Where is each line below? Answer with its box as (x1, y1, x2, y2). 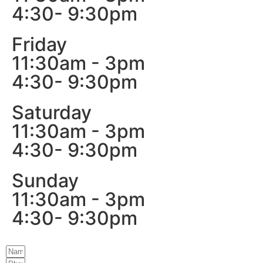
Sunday (12, 168, 79, 192)
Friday (12, 32, 67, 56)
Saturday (12, 100, 92, 124)
